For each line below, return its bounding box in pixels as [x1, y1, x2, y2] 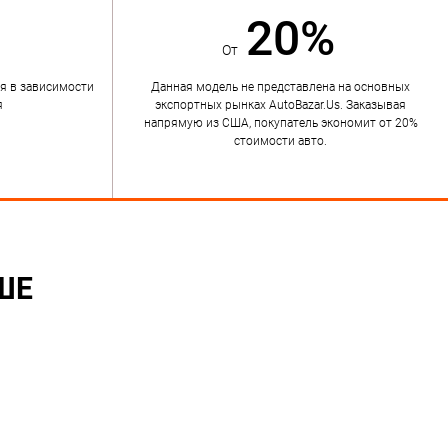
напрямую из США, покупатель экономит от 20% [143, 116, 418, 130]
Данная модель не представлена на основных [151, 80, 410, 94]
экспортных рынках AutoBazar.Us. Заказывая [155, 98, 406, 112]
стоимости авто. [234, 134, 327, 148]
